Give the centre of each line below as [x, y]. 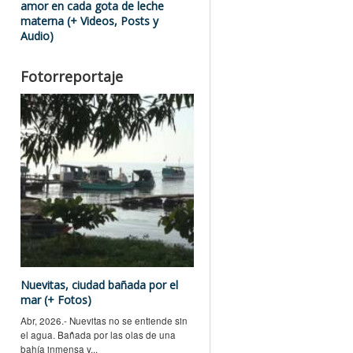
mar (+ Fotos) [56, 299]
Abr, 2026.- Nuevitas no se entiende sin [104, 320]
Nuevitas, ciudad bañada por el [99, 284]
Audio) [37, 36]
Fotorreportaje [72, 76]
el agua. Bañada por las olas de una [98, 334]
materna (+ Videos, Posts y [89, 21]
